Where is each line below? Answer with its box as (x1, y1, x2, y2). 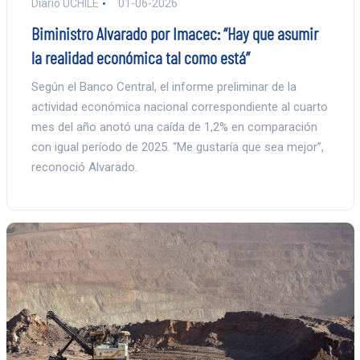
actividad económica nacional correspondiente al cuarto (31, 99, 328, 114)
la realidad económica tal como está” (31, 46, 250, 67)
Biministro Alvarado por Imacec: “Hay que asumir (31, 22, 318, 43)
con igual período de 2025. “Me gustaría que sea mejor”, (31, 139, 324, 154)
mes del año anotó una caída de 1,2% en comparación (31, 119, 317, 134)
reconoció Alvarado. (31, 159, 137, 174)
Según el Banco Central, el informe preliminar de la (31, 79, 297, 94)
